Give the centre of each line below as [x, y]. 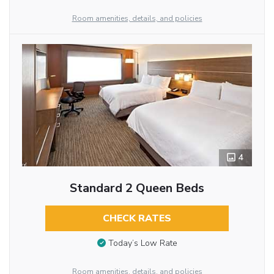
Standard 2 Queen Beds [137, 188]
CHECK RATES [137, 218]
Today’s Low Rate [143, 243]
